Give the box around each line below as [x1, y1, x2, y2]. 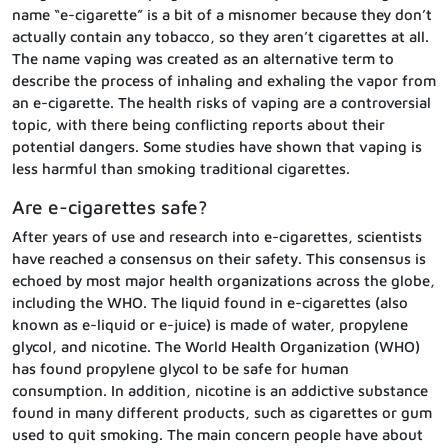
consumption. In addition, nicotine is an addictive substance [12, 381, 428, 399]
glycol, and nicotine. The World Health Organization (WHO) [12, 337, 420, 355]
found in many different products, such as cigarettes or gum [12, 403, 432, 421]
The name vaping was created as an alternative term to [12, 49, 394, 67]
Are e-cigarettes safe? [12, 195, 207, 218]
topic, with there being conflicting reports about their [12, 115, 385, 133]
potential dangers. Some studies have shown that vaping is [12, 137, 422, 155]
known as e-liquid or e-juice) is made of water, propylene [12, 315, 408, 333]
